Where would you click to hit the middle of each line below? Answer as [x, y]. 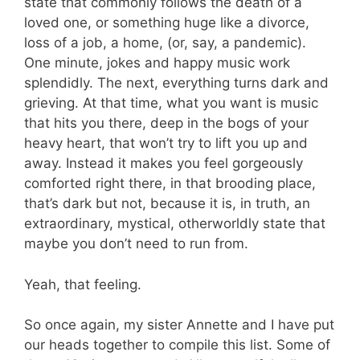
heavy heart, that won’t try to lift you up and [166, 143]
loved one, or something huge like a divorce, [167, 22]
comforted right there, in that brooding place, [170, 183]
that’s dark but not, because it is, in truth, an [167, 203]
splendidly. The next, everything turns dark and [176, 83]
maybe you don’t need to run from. [136, 243]
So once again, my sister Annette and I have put [179, 325]
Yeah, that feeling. [83, 284]
